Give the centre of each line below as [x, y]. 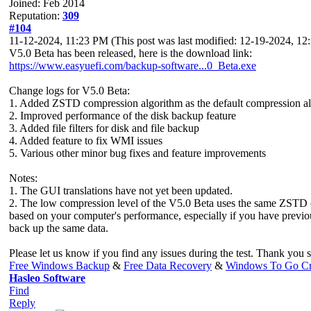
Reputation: [36, 15]
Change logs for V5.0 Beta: [69, 90]
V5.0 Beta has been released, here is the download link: [131, 53]
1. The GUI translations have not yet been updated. [121, 190]
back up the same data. [59, 228]
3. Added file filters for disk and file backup [104, 128]
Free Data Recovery [168, 265]
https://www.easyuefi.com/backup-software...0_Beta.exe [133, 65]
